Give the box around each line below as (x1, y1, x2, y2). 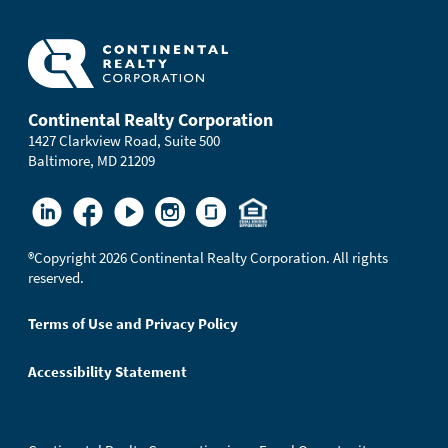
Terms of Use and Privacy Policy (28, 314, 238, 335)
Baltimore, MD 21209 (28, 151, 155, 172)
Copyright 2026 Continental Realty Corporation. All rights (34, 248, 388, 269)
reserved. (28, 268, 84, 289)
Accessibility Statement (28, 362, 187, 383)
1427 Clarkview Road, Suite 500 (28, 131, 220, 152)
